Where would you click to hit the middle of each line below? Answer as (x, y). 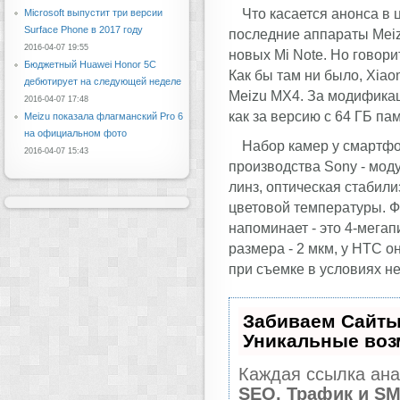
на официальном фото (75, 133)
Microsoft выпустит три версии (93, 12)
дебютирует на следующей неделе (103, 81)
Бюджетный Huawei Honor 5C (90, 64)
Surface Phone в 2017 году (83, 29)
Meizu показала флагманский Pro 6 (104, 116)
